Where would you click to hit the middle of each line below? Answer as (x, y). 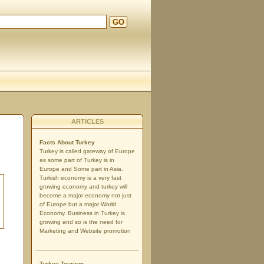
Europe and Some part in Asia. (81, 169)
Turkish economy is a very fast (80, 178)
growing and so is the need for (81, 222)
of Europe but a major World (78, 204)
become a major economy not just (85, 195)
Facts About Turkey (67, 142)
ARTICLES (87, 121)
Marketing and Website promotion (85, 231)
